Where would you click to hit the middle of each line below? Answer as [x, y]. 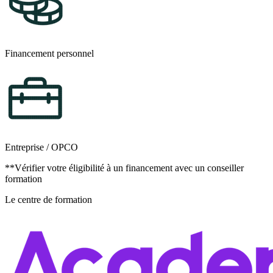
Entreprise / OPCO [41, 147]
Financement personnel [49, 54]
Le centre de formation [48, 200]
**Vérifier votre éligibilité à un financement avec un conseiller [124, 168]
